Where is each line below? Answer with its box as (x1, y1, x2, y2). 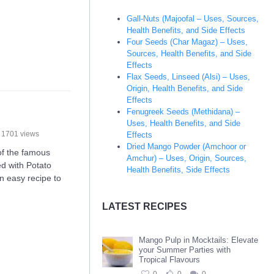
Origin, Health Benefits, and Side (127, 84, 243, 93)
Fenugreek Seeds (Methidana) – (127, 107, 240, 116)
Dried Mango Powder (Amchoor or (127, 142, 246, 151)
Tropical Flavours (139, 255, 200, 264)
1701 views (1, 130, 40, 138)
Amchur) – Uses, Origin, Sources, (127, 154, 246, 163)
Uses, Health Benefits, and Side (127, 119, 240, 128)
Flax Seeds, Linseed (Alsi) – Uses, (127, 72, 250, 81)
